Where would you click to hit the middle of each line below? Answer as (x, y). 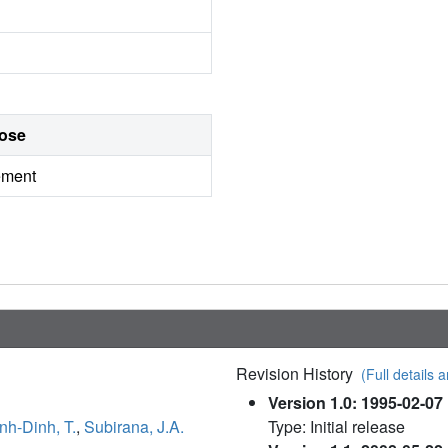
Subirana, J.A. (134, 427)
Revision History (298, 374)
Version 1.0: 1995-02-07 (355, 403)
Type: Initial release (336, 427)
